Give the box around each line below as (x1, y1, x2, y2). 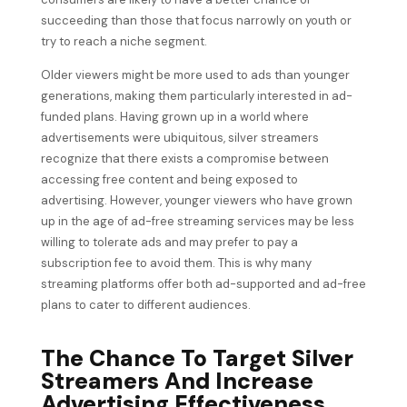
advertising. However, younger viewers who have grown (40, 193, 352, 209)
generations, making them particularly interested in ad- (40, 88, 352, 104)
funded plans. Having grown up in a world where (40, 109, 309, 125)
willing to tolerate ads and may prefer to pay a (40, 234, 298, 251)
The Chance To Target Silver (40, 342, 353, 373)
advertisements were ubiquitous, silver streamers (40, 130, 319, 146)
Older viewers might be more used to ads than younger (40, 67, 350, 84)
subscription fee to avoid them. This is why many (40, 255, 312, 272)
